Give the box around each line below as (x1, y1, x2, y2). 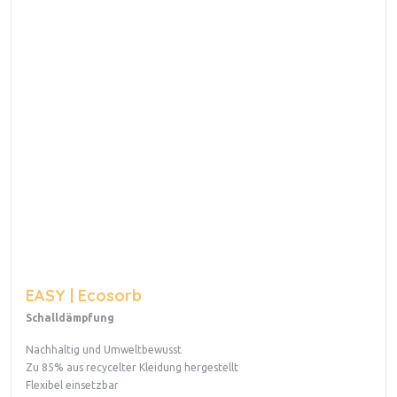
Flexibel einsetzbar (26, 379, 119, 392)
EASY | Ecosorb (26, 285, 142, 307)
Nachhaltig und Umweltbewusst (26, 344, 182, 356)
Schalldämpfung (26, 312, 114, 324)
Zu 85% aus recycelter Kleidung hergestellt (26, 362, 238, 374)
